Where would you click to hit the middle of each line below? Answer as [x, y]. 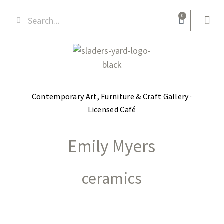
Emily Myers [112, 147]
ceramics [112, 179]
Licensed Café [112, 109]
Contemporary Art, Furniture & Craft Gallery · [112, 96]
